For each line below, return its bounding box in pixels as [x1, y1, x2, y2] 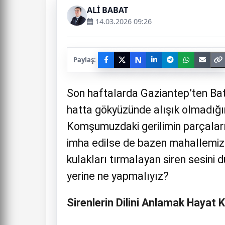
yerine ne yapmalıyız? [67, 170, 169, 182]
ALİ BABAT [87, 5, 128, 16]
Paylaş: [73, 55, 96, 64]
